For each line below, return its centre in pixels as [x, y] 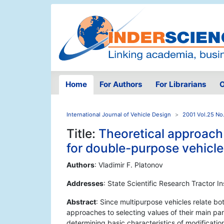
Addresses [85, 183]
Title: [82, 134]
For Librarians [181, 84]
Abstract [81, 202]
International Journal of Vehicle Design [119, 115]
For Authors [121, 84]
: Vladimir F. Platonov [129, 165]
